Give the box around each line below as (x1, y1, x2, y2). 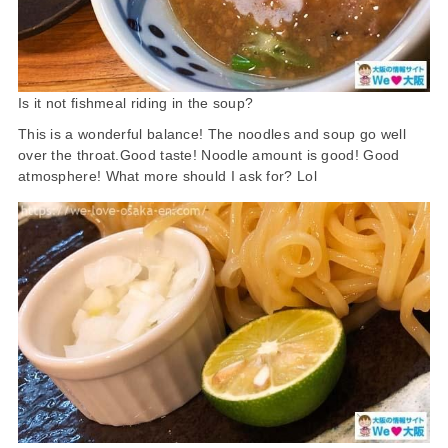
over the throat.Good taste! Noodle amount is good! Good (17, 147, 400, 164)
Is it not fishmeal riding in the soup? (17, 95, 254, 112)
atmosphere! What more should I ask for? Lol (17, 168, 317, 185)
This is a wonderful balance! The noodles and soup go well (17, 126, 407, 143)
